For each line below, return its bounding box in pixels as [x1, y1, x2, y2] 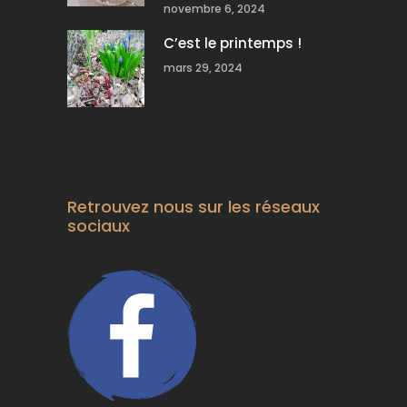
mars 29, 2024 [164, 60, 243, 76]
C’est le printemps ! [164, 34, 302, 54]
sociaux [67, 214, 130, 238]
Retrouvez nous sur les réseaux [67, 195, 320, 219]
